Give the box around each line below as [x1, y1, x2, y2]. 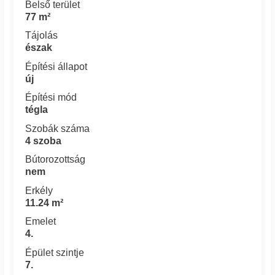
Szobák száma [25, 123, 90, 134]
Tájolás [25, 30, 58, 41]
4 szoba [25, 135, 62, 146]
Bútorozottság [25, 154, 86, 165]
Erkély [25, 185, 53, 196]
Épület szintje [25, 247, 85, 258]
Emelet [25, 216, 56, 227]
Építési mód [25, 92, 77, 103]
